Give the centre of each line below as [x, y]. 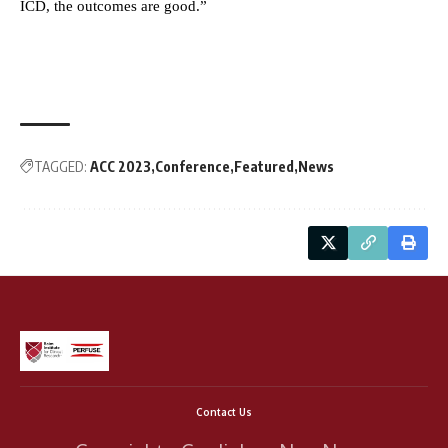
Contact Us [224, 412]
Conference [192, 166]
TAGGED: [60, 166]
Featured [264, 166]
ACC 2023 [120, 166]
